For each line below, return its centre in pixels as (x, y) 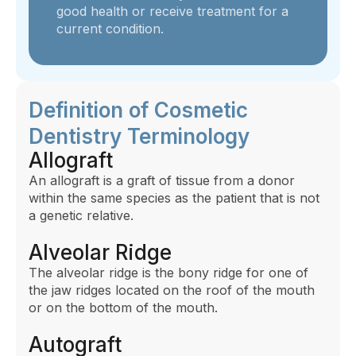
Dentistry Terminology (139, 137)
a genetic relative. (81, 216)
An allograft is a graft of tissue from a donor (162, 181)
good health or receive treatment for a (172, 12)
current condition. (110, 29)
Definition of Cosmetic (138, 110)
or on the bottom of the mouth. (123, 308)
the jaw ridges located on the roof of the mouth (172, 290)
